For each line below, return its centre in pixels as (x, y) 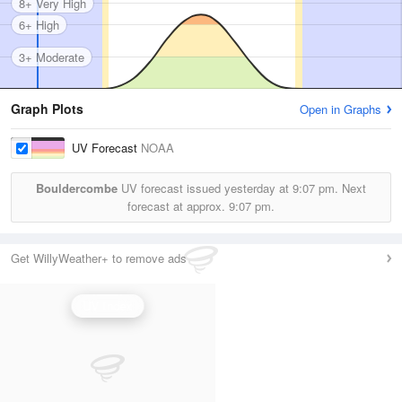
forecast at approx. (178, 206)
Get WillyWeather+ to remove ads (99, 258)
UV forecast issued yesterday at (205, 188)
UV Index (108, 306)
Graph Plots (47, 109)
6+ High (39, 24)
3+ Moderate (52, 57)
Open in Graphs (341, 109)
